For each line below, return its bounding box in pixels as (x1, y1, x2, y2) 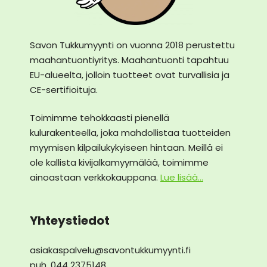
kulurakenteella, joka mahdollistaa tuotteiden (30, 126, 231, 139)
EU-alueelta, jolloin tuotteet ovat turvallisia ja (30, 68, 229, 81)
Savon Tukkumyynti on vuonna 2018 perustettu (30, 38, 235, 51)
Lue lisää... (160, 171, 203, 184)
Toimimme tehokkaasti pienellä (30, 111, 169, 124)
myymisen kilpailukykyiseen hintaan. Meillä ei (30, 141, 223, 154)
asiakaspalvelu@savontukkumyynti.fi (30, 243, 191, 256)
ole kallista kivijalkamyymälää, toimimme (30, 156, 209, 169)
